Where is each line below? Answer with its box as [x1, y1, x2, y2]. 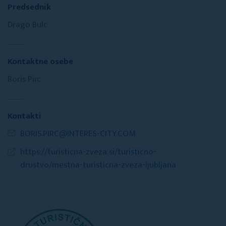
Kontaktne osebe [8, 54, 73, 69]
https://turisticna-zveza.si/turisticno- [20, 145, 156, 159]
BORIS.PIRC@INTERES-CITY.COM [20, 127, 136, 141]
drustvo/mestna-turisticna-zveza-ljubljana [20, 158, 176, 172]
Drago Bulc [8, 18, 47, 32]
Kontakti [8, 109, 41, 123]
